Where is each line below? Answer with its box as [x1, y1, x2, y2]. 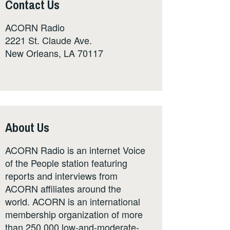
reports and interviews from [5, 169, 118, 183]
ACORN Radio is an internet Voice [5, 143, 145, 157]
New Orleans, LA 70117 [5, 46, 103, 60]
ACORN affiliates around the [5, 182, 121, 196]
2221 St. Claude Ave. [5, 33, 92, 47]
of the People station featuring [5, 156, 127, 170]
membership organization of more [5, 207, 143, 221]
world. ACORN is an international [5, 195, 140, 208]
